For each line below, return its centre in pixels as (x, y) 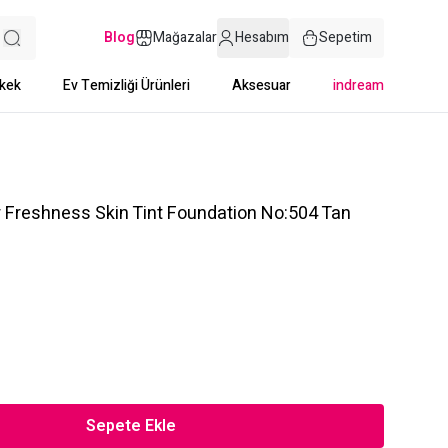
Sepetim (345, 37)
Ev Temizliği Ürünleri (126, 85)
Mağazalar (185, 37)
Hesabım (262, 37)
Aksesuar (261, 85)
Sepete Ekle (131, 426)
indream (358, 85)
